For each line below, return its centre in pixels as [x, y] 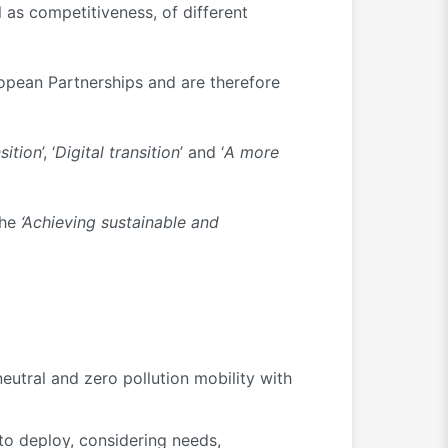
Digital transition [117, 152]
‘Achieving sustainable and [120, 222]
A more [251, 152]
